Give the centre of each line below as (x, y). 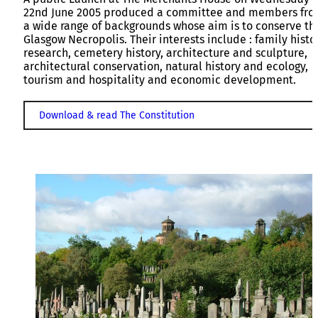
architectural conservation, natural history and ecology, (166, 66)
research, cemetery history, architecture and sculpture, (165, 53)
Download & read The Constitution (117, 115)
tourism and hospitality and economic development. (160, 79)
